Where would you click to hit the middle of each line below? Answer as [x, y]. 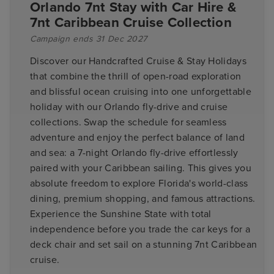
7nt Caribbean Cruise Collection [131, 23]
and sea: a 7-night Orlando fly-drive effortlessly [134, 153]
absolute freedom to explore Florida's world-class [139, 184]
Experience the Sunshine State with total [121, 214]
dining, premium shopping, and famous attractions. [143, 199]
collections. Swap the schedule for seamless [128, 123]
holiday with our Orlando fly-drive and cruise [129, 107]
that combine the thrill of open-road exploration [136, 77]
